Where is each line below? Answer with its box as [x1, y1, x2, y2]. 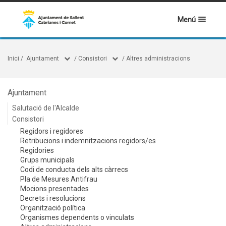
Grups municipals [20, 156, 75, 164]
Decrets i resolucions [20, 194, 86, 202]
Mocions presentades [20, 185, 89, 193]
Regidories [20, 146, 54, 154]
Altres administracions [126, 55, 190, 62]
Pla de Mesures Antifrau [20, 175, 97, 183]
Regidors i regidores [20, 127, 83, 135]
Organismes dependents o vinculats [20, 213, 134, 221]
